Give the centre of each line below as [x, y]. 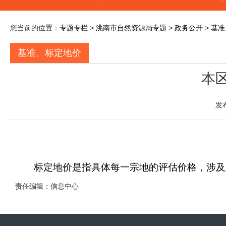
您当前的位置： [35, 28]
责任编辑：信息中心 [47, 186]
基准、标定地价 [49, 53]
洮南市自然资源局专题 [131, 28]
